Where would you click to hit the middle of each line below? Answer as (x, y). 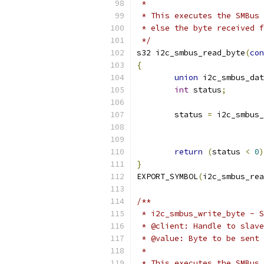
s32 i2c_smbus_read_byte (191, 53)
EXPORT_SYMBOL (167, 176)
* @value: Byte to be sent (198, 238)
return (189, 152)
